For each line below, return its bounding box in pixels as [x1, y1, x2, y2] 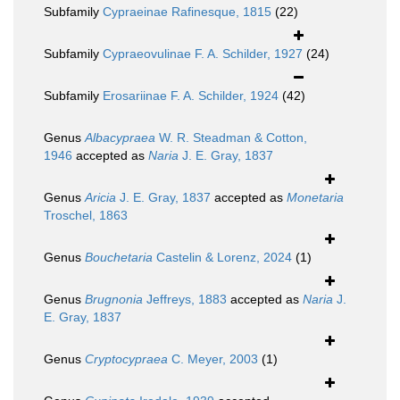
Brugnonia [85, 292, 143, 307]
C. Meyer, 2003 [168, 352, 258, 367]
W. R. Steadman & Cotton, [155, 130, 307, 146]
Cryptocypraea [85, 352, 168, 367]
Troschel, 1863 [44, 208, 128, 223]
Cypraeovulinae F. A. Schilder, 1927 [103, 46, 303, 62]
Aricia [85, 190, 116, 205]
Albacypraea [85, 130, 155, 146]
